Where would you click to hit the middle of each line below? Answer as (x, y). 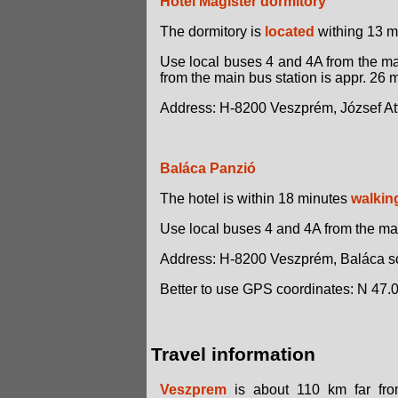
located (290, 32)
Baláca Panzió (208, 169)
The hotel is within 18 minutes (255, 199)
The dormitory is (212, 32)
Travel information (233, 355)
